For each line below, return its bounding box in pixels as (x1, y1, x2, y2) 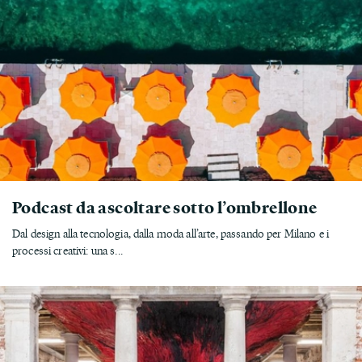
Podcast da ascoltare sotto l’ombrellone (12, 196, 318, 218)
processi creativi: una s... (12, 242, 123, 259)
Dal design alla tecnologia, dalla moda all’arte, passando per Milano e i (12, 225, 330, 242)
